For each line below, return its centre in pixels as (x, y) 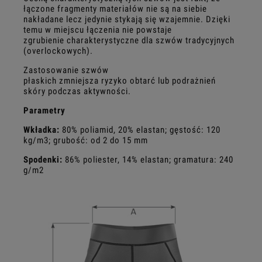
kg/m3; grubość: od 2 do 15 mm (86, 140)
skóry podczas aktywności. (77, 91)
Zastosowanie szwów (66, 70)
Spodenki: (44, 160)
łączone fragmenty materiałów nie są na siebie (115, 9)
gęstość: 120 (195, 130)
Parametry (44, 111)
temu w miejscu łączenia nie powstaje (98, 30)
